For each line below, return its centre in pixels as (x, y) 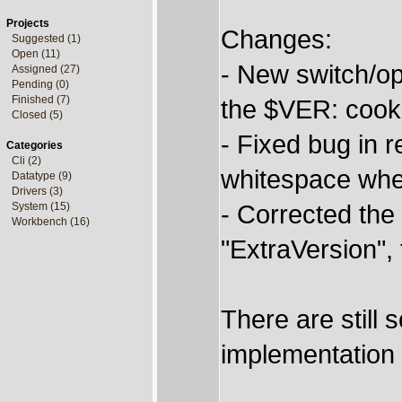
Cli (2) (26, 161)
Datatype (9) (42, 176)
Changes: (276, 39)
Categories (35, 145)
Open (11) (36, 54)
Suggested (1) (46, 39)
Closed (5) (37, 115)
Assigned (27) (46, 69)
